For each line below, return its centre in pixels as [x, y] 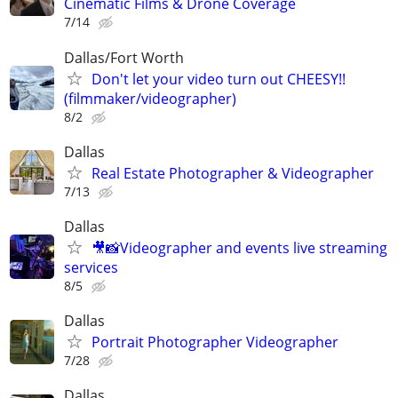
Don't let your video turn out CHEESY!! [219, 79]
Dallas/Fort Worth [124, 57]
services [91, 267]
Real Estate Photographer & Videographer [233, 173]
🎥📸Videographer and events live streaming [239, 247]
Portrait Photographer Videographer [215, 342]
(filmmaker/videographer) [150, 98]
